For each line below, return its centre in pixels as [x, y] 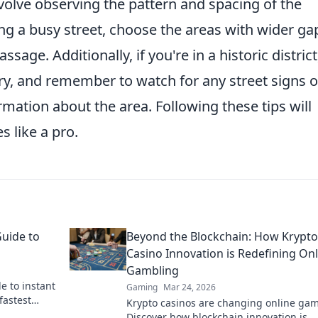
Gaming [142, 287]
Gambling [153, 270]
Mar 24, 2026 [190, 287]
